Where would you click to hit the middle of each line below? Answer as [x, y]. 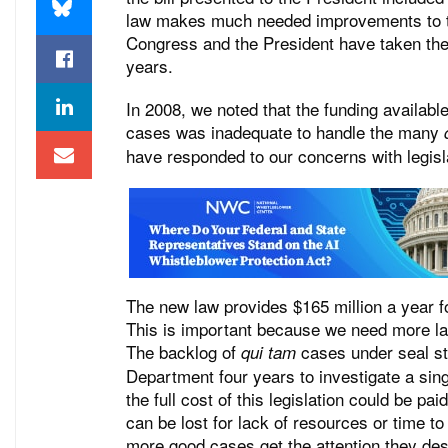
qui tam [268, 351]
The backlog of [183, 351]
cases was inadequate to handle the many [285, 132]
